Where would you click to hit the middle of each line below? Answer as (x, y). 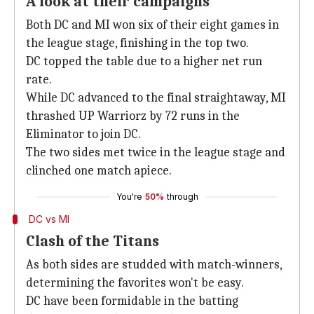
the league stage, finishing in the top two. (137, 43)
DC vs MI (50, 219)
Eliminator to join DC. (83, 134)
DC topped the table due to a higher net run (144, 61)
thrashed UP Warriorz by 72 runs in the (133, 116)
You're (129, 197)
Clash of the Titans (94, 241)
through (182, 197)
